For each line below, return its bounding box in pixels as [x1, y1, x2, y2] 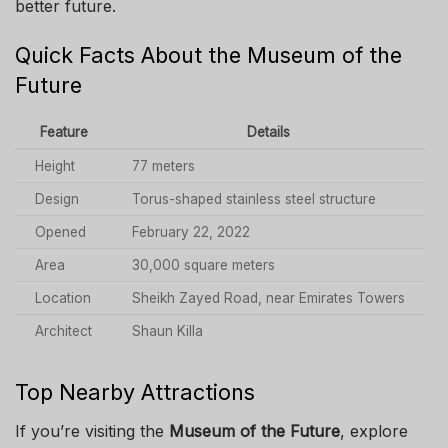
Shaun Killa [132, 323, 203, 340]
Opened [35, 224, 86, 241]
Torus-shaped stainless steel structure [132, 191, 376, 208]
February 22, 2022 [132, 224, 250, 241]
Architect [35, 323, 92, 340]
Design [35, 191, 79, 208]
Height [35, 158, 75, 175]
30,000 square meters [132, 257, 275, 274]
